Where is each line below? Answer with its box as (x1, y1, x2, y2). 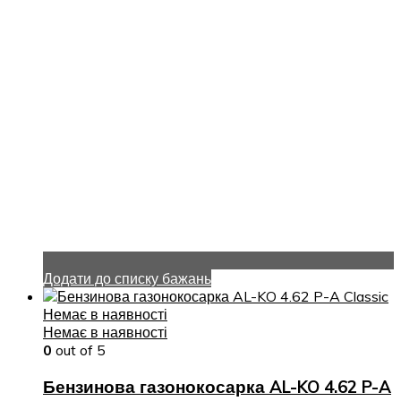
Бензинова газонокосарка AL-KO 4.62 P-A (43, 375, 391, 397)
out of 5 (52, 341, 106, 360)
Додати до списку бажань (43, 269, 211, 288)
